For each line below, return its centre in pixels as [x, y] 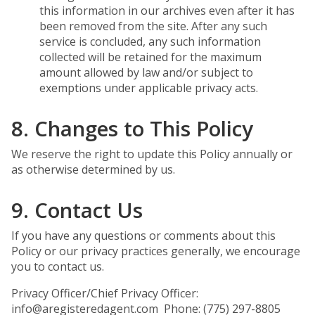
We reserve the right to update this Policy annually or [152, 154]
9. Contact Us [77, 210]
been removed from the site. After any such [153, 26]
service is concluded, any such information [150, 41]
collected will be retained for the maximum [150, 57]
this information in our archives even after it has [167, 11]
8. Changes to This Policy [132, 128]
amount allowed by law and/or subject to [146, 72]
